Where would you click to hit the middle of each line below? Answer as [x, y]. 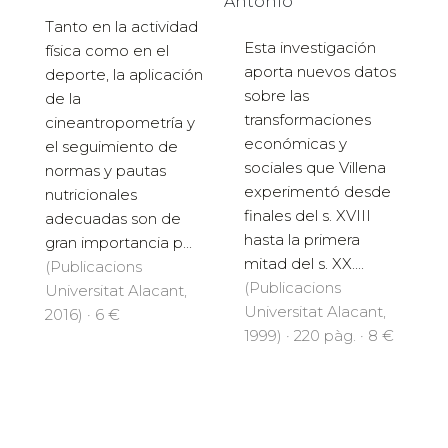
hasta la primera [302, 239]
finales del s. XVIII [307, 215]
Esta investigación [310, 47]
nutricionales [91, 195]
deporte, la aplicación [124, 75]
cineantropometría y [120, 123]
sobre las [276, 95]
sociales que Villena [315, 167]
